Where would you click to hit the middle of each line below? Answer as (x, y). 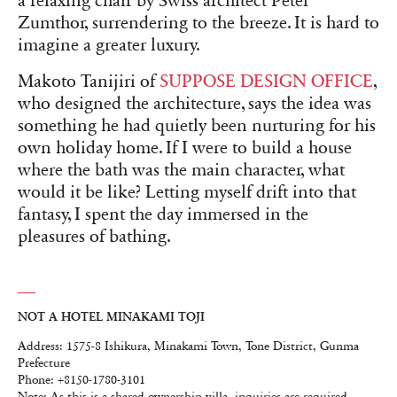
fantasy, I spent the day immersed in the (163, 215)
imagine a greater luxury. (109, 46)
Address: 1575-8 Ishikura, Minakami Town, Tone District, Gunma (188, 346)
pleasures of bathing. (94, 237)
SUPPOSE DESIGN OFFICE (266, 82)
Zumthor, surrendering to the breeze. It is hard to (198, 23)
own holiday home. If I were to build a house (185, 148)
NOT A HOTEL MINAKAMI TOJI (111, 316)
